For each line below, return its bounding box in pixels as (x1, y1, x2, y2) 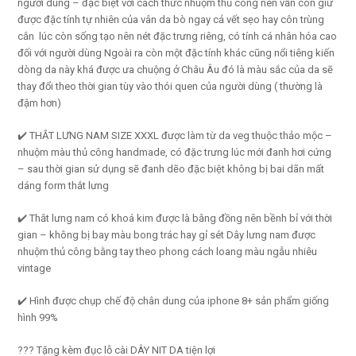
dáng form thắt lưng (17, 179, 110, 192)
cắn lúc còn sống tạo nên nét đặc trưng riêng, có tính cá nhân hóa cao (17, 29, 338, 42)
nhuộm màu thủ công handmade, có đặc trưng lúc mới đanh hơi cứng (17, 145, 332, 158)
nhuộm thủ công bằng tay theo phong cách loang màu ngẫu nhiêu (17, 245, 318, 257)
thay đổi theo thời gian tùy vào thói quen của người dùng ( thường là (17, 79, 323, 92)
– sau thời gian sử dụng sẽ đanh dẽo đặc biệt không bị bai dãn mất (17, 162, 325, 175)
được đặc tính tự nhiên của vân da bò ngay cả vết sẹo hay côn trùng (17, 13, 325, 25)
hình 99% (17, 311, 59, 323)
